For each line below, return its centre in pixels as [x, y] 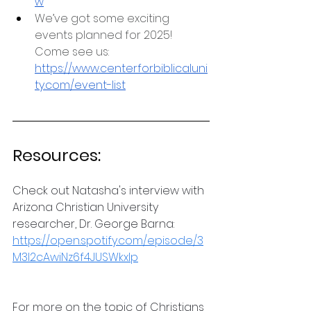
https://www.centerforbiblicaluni [121, 68]
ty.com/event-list [80, 85]
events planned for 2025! [105, 35]
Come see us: [73, 51]
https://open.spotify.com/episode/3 [108, 240]
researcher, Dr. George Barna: [95, 224]
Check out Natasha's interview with [110, 190]
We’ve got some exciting [103, 18]
